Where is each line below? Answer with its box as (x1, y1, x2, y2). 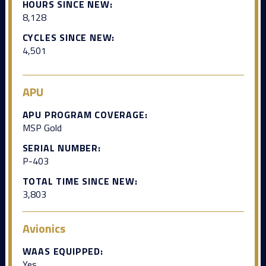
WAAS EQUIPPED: (22, 243, 103, 258)
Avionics (22, 218, 65, 237)
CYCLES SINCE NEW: (22, 30, 115, 45)
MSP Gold (22, 120, 62, 135)
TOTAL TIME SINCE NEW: (22, 173, 138, 188)
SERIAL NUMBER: (22, 140, 101, 155)
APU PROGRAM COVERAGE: (22, 107, 148, 122)
